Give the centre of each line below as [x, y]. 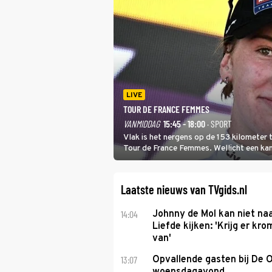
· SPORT [219, 124]
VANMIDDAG [141, 124]
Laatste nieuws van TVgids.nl [184, 189]
